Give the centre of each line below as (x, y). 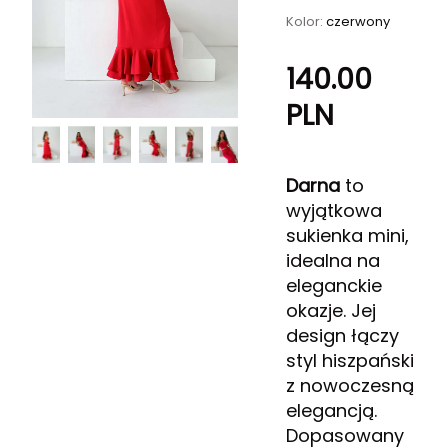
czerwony (358, 21)
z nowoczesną (350, 385)
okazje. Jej (331, 310)
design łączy (343, 335)
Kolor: (306, 21)
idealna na (333, 260)
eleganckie (334, 285)
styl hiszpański (350, 360)
